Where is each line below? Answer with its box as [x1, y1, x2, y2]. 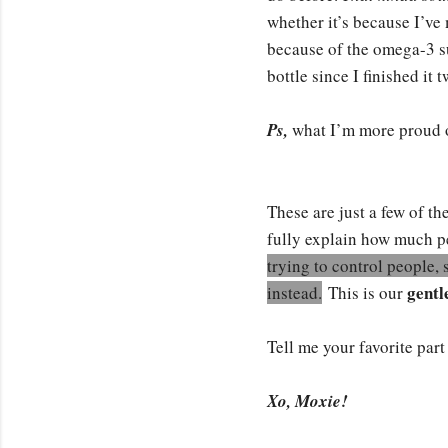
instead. [267, 280, 322, 304]
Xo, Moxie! [267, 388, 348, 413]
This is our [328, 280, 403, 304]
